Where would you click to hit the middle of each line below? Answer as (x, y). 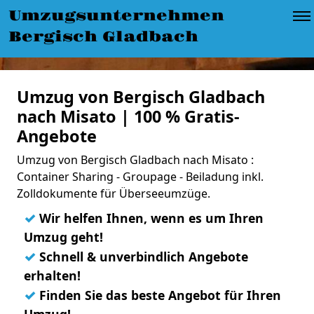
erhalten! (52, 275)
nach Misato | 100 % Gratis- (128, 116)
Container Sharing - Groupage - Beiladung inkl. (140, 177)
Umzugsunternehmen (116, 16)
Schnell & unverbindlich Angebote (142, 257)
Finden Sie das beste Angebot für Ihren (158, 295)
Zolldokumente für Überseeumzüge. (114, 193)
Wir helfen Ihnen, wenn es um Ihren (150, 218)
